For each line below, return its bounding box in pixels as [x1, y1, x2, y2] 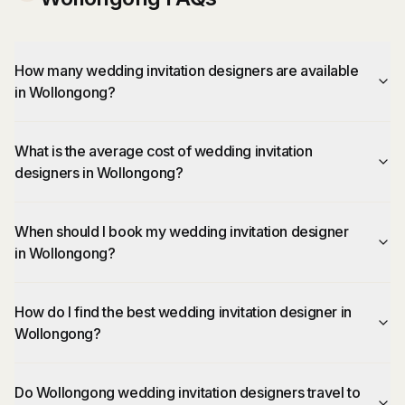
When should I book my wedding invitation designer [14, 222, 349, 240]
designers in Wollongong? [14, 164, 184, 182]
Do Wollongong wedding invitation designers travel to [14, 383, 361, 401]
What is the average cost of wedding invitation [14, 142, 313, 160]
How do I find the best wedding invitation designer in [14, 303, 352, 321]
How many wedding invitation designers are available [14, 61, 359, 80]
